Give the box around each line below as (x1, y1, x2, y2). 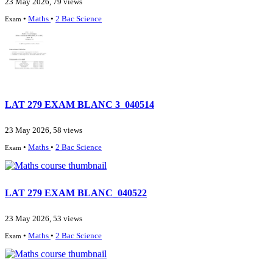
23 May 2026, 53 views (5, 214, 82, 224)
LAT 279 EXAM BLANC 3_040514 (5, 99, 154, 110)
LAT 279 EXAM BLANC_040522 (5, 187, 147, 198)
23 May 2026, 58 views (5, 126, 82, 135)
